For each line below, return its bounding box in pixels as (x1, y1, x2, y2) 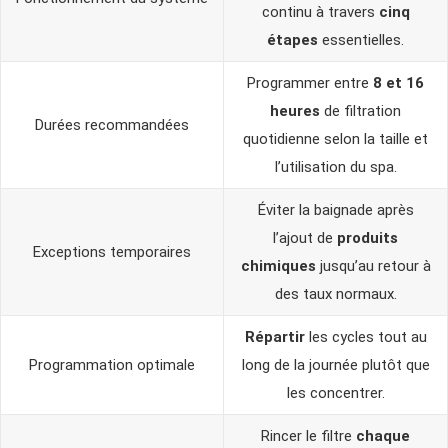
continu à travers (261, 3, 379, 21)
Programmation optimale (29, 356, 195, 374)
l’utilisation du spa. (274, 158, 397, 176)
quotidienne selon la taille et (243, 130, 428, 148)
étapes (267, 31, 318, 49)
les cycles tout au (304, 328, 427, 346)
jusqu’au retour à (315, 257, 431, 275)
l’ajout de (273, 229, 337, 247)
